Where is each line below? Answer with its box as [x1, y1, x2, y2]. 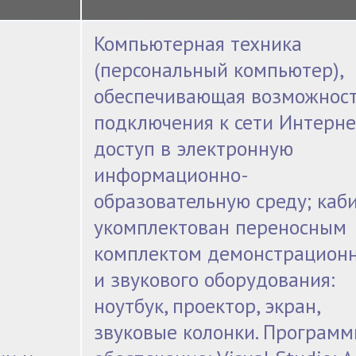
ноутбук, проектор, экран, [94, 292, 322, 319]
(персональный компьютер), [94, 56, 345, 83]
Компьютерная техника [94, 30, 303, 57]
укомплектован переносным [94, 214, 347, 241]
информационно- [94, 161, 250, 188]
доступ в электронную [94, 135, 294, 162]
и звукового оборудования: [94, 266, 335, 293]
